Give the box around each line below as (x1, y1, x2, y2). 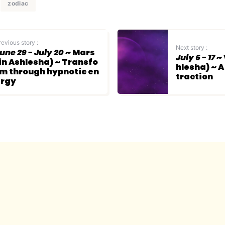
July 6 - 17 (176, 51, 215, 63)
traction (176, 70, 213, 82)
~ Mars (64, 47, 95, 58)
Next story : (176, 43, 207, 51)
